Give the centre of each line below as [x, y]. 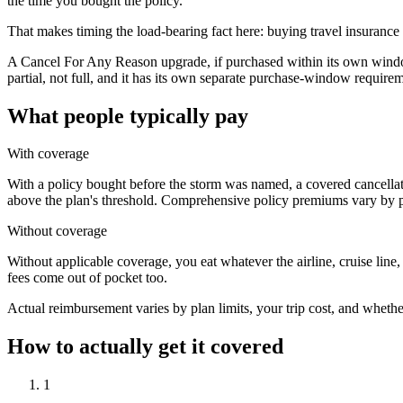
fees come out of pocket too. [87, 278]
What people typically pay [128, 116]
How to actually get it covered [145, 347]
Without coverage [57, 231]
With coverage [48, 154]
